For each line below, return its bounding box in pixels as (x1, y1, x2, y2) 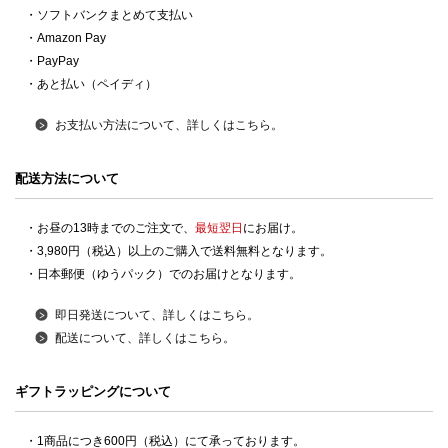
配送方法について (15, 171, 119, 187)
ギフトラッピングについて (15, 384, 171, 400)
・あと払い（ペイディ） (25, 77, 157, 92)
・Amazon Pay (25, 31, 106, 46)
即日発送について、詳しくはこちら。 (55, 308, 259, 323)
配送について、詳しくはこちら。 (55, 331, 235, 346)
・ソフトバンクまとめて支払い (25, 8, 193, 23)
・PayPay (25, 54, 79, 69)
